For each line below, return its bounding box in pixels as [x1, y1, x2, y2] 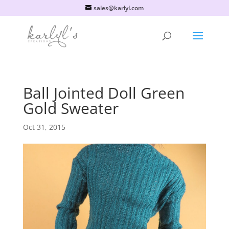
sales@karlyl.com [93, 4, 144, 12]
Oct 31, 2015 [22, 122, 65, 132]
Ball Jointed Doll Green [22, 82, 185, 103]
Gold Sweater [22, 98, 119, 119]
